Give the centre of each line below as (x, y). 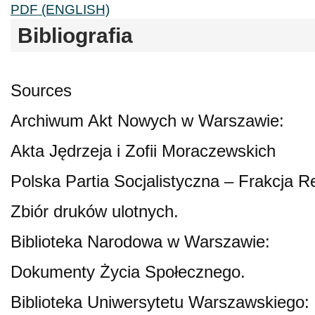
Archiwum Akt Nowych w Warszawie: (147, 120)
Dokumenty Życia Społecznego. (128, 271)
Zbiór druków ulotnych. (95, 211)
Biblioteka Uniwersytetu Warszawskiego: (160, 302)
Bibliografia (75, 35)
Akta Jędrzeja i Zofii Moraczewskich (143, 150)
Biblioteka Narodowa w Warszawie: (140, 241)
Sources (41, 90)
